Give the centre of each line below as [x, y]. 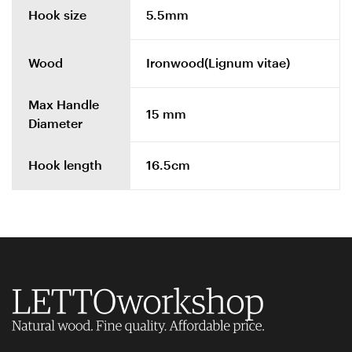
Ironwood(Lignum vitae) [218, 63]
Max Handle [64, 104]
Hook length [65, 165]
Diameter [55, 123]
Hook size [57, 15]
